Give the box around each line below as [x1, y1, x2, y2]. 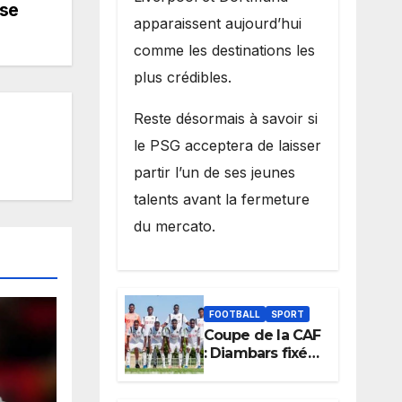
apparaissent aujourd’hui [133, 13, 301, 32]
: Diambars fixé [203, 345, 308, 363]
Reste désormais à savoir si [133, 109, 318, 127]
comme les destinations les [133, 40, 315, 59]
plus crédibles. [133, 67, 236, 86]
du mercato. [133, 216, 215, 235]
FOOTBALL [208, 309, 260, 320]
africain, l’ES [203, 380, 287, 398]
